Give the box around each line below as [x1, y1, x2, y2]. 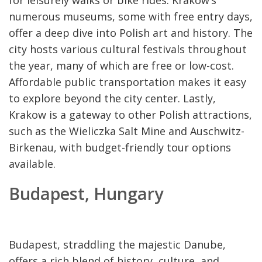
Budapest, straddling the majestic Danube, [9, 237, 226, 251]
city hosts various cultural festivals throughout [9, 42, 247, 56]
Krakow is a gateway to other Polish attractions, [9, 107, 252, 122]
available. [9, 156, 56, 171]
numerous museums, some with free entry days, [9, 9, 253, 23]
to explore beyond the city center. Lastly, [9, 91, 216, 105]
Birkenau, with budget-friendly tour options [9, 140, 231, 154]
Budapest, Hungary [9, 181, 163, 205]
